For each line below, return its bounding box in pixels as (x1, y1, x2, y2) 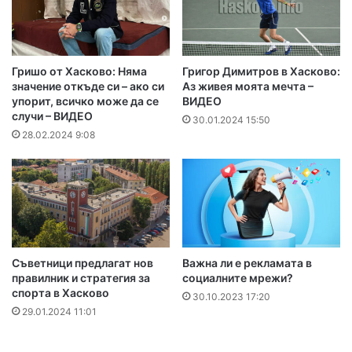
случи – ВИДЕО (12, 109, 93, 123)
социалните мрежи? (182, 271, 293, 285)
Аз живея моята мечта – (182, 79, 313, 93)
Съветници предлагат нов (12, 256, 153, 270)
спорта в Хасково (12, 286, 109, 300)
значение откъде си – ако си (12, 79, 164, 93)
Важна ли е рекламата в (182, 256, 312, 270)
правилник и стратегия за (12, 271, 150, 285)
